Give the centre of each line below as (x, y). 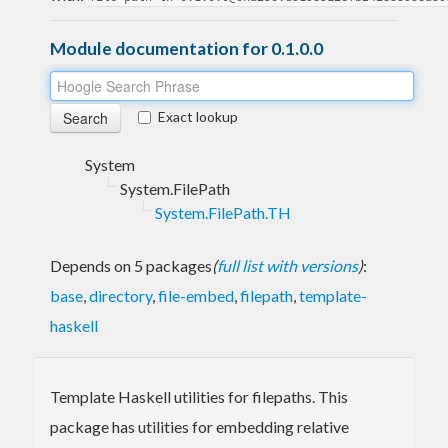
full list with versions (287, 265)
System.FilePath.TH (223, 212)
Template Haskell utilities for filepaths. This (199, 396)
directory (120, 295)
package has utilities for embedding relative (199, 426)
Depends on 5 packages (131, 265)
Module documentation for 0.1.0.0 (186, 48)
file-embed (196, 295)
